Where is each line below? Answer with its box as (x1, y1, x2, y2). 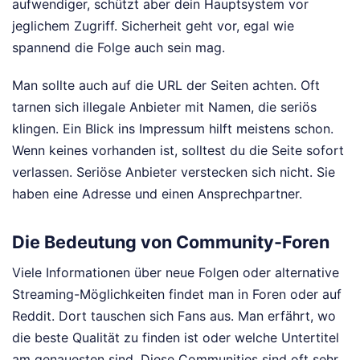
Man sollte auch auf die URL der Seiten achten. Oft (12, 76, 320, 93)
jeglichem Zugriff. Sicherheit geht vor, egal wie (12, 17, 294, 34)
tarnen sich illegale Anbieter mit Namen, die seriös (12, 98, 317, 115)
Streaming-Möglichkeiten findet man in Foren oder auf (12, 286, 342, 303)
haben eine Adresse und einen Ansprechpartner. (12, 185, 302, 202)
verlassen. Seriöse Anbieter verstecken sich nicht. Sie (12, 163, 335, 180)
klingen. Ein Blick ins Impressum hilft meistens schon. (12, 120, 333, 137)
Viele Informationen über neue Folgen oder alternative (12, 264, 339, 281)
